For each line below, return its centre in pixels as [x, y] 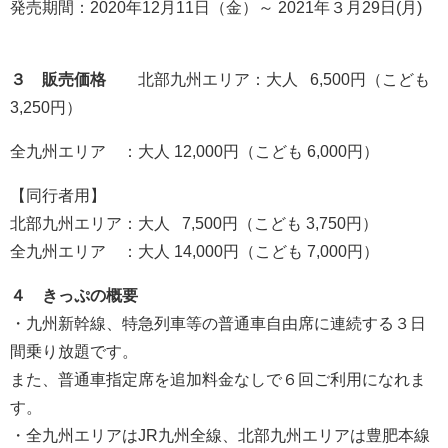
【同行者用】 [58, 196]
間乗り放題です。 [74, 352]
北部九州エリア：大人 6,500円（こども [268, 80]
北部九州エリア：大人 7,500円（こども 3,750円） [194, 224]
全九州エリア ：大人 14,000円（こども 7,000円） [194, 252]
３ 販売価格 [58, 80]
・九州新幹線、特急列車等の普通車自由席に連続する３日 [218, 324]
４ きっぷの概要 [74, 296]
